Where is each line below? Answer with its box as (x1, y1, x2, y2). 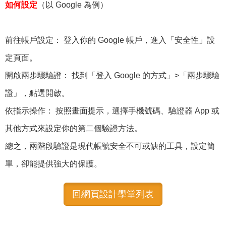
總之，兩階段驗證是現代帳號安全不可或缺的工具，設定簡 (5, 141, 215, 150)
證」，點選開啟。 (5, 88, 70, 97)
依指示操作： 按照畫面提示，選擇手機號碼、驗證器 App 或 (5, 106, 219, 115)
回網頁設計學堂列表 (72, 189, 154, 199)
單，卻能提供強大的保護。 (5, 159, 102, 168)
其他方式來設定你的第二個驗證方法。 (5, 124, 144, 133)
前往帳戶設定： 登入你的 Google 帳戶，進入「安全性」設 (5, 35, 215, 44)
